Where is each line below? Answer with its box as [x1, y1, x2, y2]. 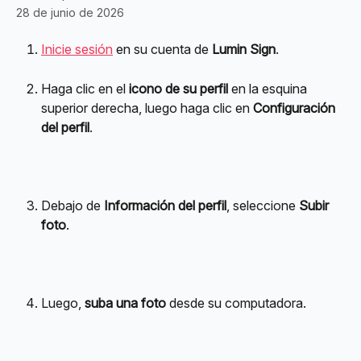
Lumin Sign [212, 41, 276, 57]
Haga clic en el [41, 80, 129, 97]
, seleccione [226, 197, 299, 214]
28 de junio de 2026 [16, 6, 124, 19]
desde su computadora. [166, 294, 306, 311]
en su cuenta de [113, 41, 212, 57]
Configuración [253, 99, 338, 116]
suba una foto [85, 294, 166, 311]
